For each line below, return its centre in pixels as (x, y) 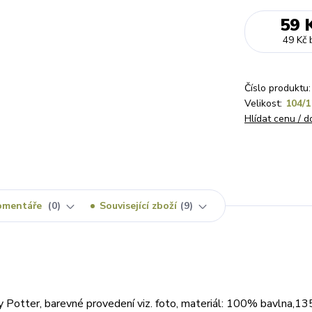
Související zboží (138, 206)
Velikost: (263, 103)
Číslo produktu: (278, 88)
